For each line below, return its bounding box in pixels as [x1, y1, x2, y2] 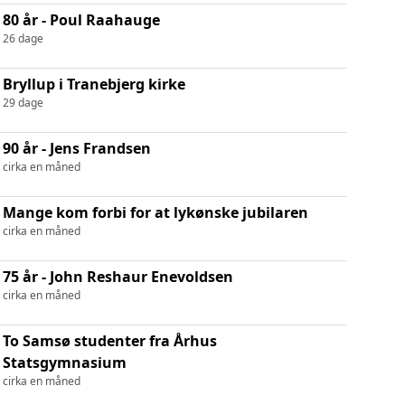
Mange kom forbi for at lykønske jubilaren [2, 202, 308, 222]
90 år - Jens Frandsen [2, 137, 151, 158]
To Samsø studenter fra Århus [2, 330, 217, 351]
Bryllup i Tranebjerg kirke [2, 73, 185, 94]
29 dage [2, 94, 43, 110]
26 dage [2, 30, 43, 46]
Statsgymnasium [2, 352, 127, 372]
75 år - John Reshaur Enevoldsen [2, 266, 233, 287]
